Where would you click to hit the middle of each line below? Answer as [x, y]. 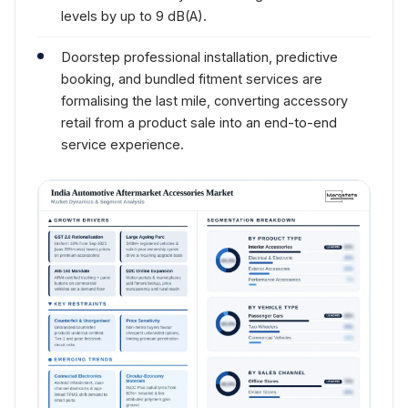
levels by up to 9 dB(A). [134, 16]
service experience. [122, 144]
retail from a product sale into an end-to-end [199, 122]
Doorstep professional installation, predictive [199, 57]
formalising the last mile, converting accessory [204, 101]
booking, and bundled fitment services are [192, 79]
